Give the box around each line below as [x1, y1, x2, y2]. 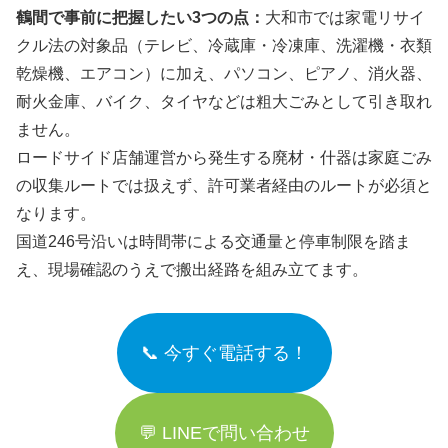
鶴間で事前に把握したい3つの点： [16, 8, 265, 26]
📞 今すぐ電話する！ [140, 342, 308, 363]
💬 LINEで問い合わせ [138, 422, 310, 443]
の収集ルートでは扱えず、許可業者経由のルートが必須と [16, 176, 432, 194]
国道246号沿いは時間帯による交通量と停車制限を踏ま [16, 232, 411, 250]
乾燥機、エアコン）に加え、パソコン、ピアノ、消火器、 [16, 64, 432, 82]
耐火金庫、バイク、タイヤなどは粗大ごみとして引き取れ [16, 92, 432, 110]
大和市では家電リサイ [265, 8, 425, 26]
